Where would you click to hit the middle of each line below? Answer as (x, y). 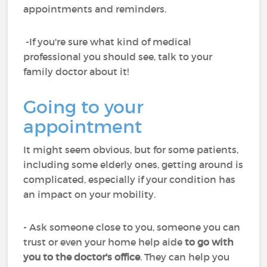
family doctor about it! (76, 72)
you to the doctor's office (82, 257)
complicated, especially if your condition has (130, 179)
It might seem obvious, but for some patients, (131, 150)
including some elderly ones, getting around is (133, 164)
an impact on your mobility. (90, 194)
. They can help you (185, 257)
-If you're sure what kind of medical (108, 42)
